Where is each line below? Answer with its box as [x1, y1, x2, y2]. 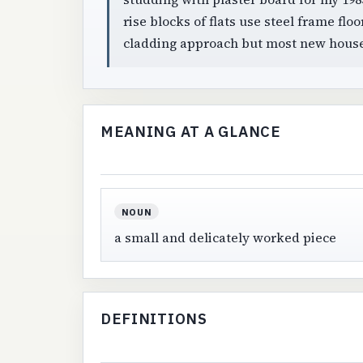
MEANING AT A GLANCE [100, 122, 281, 142]
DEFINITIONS [100, 309, 207, 329]
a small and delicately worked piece [113, 228, 336, 247]
